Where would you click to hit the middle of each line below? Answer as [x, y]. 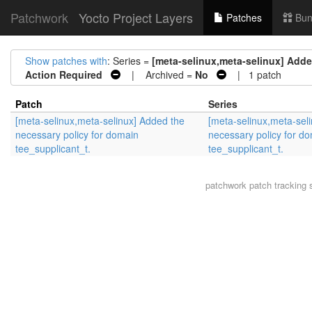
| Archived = [158, 75]
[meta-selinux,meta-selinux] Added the [100, 120]
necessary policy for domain [77, 134]
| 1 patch [254, 75]
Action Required [64, 75]
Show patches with [66, 61]
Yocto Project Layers [136, 17]
